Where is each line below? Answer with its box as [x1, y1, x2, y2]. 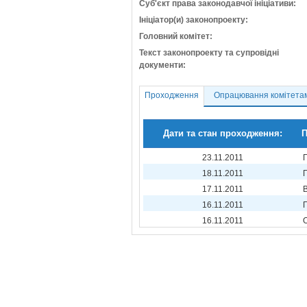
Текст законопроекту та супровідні [139, 48, 279, 58]
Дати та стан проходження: [162, 128, 282, 138]
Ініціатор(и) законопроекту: [139, 15, 248, 25]
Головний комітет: [139, 32, 212, 41]
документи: [139, 60, 186, 70]
